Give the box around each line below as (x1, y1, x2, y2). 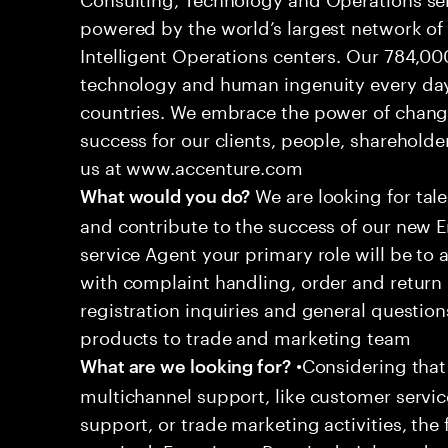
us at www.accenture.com (80, 151, 303, 179)
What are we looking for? (80, 352, 291, 377)
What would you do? (80, 182, 251, 207)
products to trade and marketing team (80, 321, 411, 349)
